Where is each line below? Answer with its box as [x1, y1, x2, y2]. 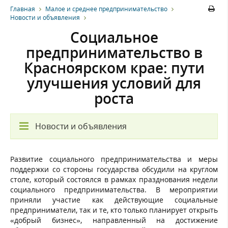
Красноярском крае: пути [23, 58, 205, 77]
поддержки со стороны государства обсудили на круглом [10, 164, 218, 174]
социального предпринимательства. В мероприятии [10, 184, 218, 194]
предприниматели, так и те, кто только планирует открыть [10, 205, 218, 215]
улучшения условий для [27, 73, 201, 93]
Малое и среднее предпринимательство [45, 4, 167, 13]
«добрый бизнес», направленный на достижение [10, 215, 218, 225]
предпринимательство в [25, 42, 203, 62]
